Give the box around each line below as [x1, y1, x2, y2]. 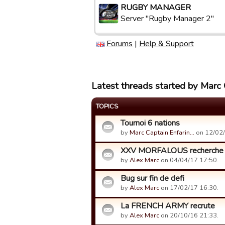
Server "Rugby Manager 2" [121, 13, 214, 24]
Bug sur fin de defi [121, 173, 184, 184]
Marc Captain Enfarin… [130, 128, 194, 137]
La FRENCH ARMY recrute [121, 200, 215, 211]
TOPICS [96, 102, 118, 111]
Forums [106, 38, 133, 49]
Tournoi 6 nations [121, 118, 180, 129]
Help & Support [139, 38, 194, 49]
